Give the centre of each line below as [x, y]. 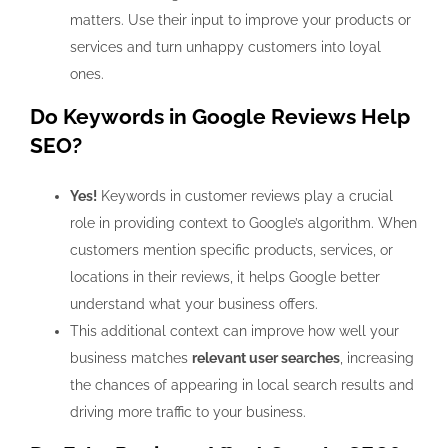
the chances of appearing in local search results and [242, 385]
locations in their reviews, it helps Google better [225, 277]
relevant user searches [266, 358]
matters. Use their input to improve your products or [240, 20]
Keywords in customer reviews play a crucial [245, 196]
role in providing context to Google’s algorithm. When [243, 223]
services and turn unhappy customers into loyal [225, 47]
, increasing [377, 358]
